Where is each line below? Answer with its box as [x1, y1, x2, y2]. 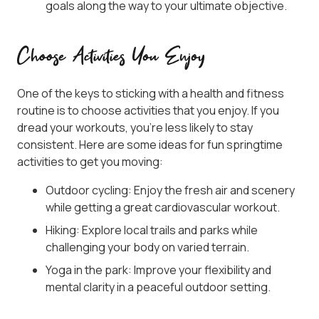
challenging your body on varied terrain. [46, 239, 249, 256]
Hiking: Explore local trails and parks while [46, 222, 258, 239]
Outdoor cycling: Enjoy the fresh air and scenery [46, 182, 295, 199]
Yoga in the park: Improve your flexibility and [46, 262, 271, 278]
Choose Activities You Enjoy [17, 45, 206, 71]
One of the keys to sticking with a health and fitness [17, 85, 284, 102]
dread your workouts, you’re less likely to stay [17, 120, 253, 136]
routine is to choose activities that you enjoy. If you [17, 103, 279, 119]
